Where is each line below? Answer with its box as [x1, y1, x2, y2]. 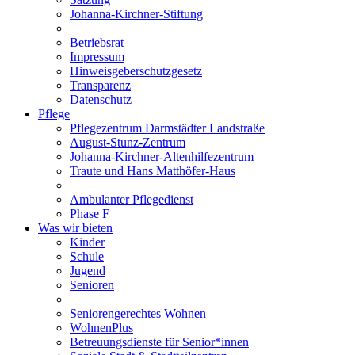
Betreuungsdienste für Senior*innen [70, 335, 249, 349]
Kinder [70, 235, 105, 250]
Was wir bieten [38, 221, 113, 235]
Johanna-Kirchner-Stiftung [70, 7, 203, 21]
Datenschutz [70, 93, 132, 107]
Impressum [70, 50, 124, 64]
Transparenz [70, 78, 131, 93]
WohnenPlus [70, 321, 133, 335]
